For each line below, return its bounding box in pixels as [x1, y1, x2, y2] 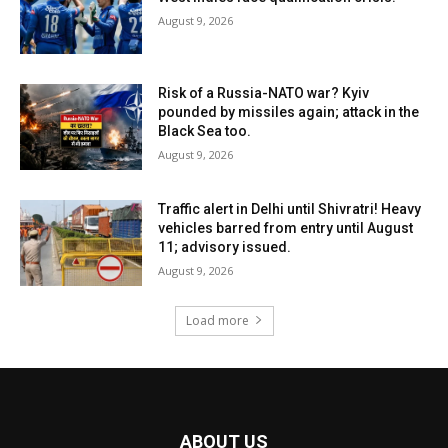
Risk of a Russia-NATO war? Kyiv [158, 85, 370, 102]
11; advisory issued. [158, 238, 292, 255]
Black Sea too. [158, 123, 252, 140]
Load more [185, 311, 249, 329]
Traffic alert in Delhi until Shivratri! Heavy [158, 200, 422, 217]
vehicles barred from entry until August [158, 219, 414, 236]
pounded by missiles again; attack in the [158, 104, 420, 121]
